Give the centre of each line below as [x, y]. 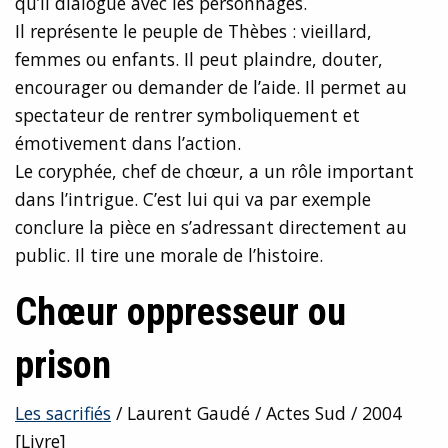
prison [63, 365]
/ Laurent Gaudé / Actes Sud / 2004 [256, 413]
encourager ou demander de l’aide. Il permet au [211, 87]
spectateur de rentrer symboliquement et [187, 115]
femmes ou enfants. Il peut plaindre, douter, [199, 59]
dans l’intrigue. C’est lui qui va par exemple [193, 199]
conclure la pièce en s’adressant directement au [211, 227]
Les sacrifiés [63, 413]
